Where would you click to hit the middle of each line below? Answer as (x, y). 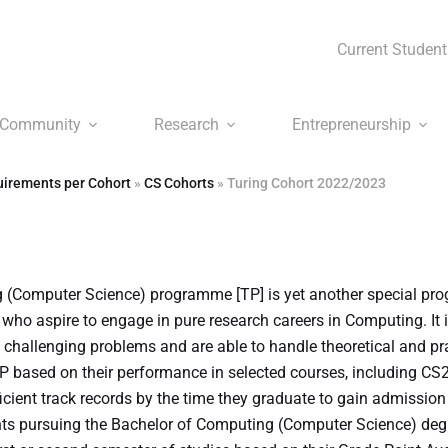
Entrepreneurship (351, 124)
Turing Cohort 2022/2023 (306, 183)
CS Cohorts (179, 183)
